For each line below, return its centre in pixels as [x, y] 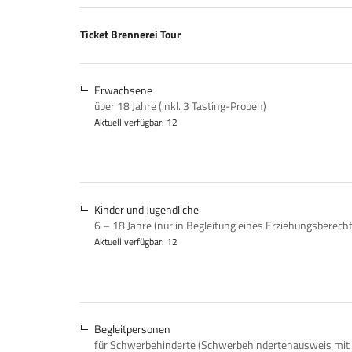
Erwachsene [124, 90]
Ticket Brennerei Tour [130, 35]
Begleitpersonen [133, 329]
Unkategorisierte [145, 52]
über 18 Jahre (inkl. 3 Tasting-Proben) [181, 106]
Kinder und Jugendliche [147, 210]
